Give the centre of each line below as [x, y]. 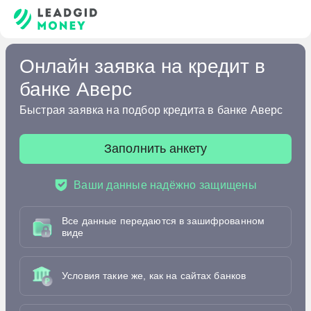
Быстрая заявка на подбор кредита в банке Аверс [151, 110]
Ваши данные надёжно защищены [165, 185]
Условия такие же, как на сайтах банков [154, 276]
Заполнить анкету [155, 149]
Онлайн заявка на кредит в [142, 67]
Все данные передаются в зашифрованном [163, 221]
